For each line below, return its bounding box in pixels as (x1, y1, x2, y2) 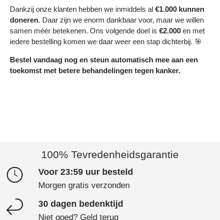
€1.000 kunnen (155, 4, 204, 13)
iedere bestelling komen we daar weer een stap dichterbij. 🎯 (10, 37, 202, 46)
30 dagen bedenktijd (38, 199, 123, 209)
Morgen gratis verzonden (38, 181, 130, 190)
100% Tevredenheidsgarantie (41, 148, 179, 160)
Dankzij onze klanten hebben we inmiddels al (10, 4, 155, 13)
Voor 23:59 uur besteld (38, 167, 133, 177)
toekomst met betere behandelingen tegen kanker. (10, 66, 180, 75)
